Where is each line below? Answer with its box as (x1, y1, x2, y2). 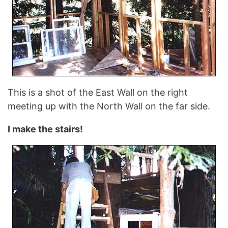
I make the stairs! (8, 123, 83, 134)
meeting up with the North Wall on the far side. (8, 100, 213, 111)
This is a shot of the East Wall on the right (8, 87, 188, 98)
